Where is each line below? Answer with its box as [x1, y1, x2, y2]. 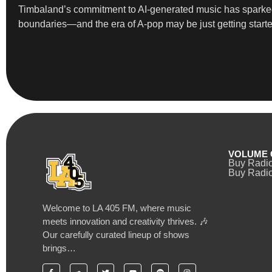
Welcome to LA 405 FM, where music [42, 202, 191, 213]
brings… [42, 242, 76, 253]
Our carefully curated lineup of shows [42, 229, 189, 240]
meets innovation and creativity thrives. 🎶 [42, 216, 208, 226]
